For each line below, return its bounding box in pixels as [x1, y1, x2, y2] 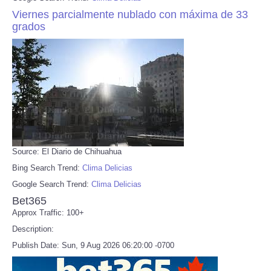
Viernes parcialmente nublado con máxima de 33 [12, 8, 248, 21]
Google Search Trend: [12, 179, 91, 189]
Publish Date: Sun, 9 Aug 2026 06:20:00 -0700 [12, 240, 174, 250]
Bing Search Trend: [12, 163, 82, 172]
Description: [12, 224, 54, 233]
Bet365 [12, 194, 47, 207]
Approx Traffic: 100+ [12, 207, 84, 217]
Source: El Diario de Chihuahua [12, 146, 122, 156]
